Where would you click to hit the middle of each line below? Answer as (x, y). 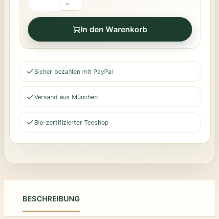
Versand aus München (66, 97)
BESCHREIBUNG (51, 199)
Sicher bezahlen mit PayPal (74, 71)
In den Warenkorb (114, 29)
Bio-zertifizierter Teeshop (71, 122)
